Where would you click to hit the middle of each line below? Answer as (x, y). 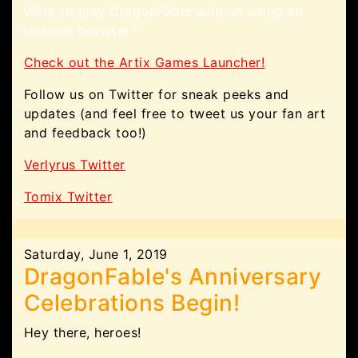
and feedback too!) (86, 133)
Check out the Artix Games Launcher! (145, 62)
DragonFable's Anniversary (173, 276)
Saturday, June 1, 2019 (96, 254)
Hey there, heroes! (83, 332)
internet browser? (81, 30)
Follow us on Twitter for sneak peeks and (157, 94)
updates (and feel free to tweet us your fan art (175, 113)
